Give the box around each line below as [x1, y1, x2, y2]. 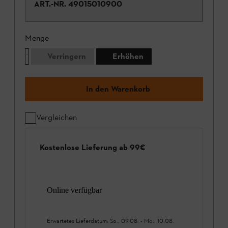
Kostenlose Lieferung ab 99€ [40, 142, 146, 152]
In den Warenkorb [86, 84, 150, 94]
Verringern [47, 51, 86, 62]
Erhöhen [112, 51, 144, 62]
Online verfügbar [47, 185, 102, 194]
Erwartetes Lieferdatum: [47, 217, 110, 224]
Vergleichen [36, 112, 77, 123]
